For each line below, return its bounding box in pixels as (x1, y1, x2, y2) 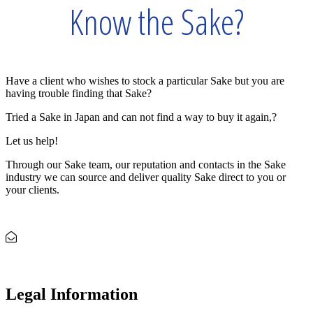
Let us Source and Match (84, 254, 229, 270)
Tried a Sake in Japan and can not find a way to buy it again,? (6, 110, 277, 123)
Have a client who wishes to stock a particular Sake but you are (6, 74, 284, 87)
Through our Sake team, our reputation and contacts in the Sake (6, 158, 286, 170)
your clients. (6, 183, 59, 196)
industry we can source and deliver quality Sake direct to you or (6, 170, 286, 183)
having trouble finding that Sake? (6, 87, 152, 99)
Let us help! (6, 134, 58, 147)
